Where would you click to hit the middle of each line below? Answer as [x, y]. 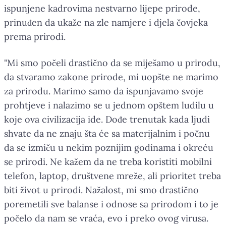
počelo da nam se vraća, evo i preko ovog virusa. [106, 218]
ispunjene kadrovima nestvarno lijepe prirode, [102, 8]
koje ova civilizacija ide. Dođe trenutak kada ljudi [107, 119]
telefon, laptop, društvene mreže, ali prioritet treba [112, 176]
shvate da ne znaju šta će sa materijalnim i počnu [107, 133]
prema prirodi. [35, 36]
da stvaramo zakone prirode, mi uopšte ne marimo [111, 77]
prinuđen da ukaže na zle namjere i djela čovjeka [106, 22]
